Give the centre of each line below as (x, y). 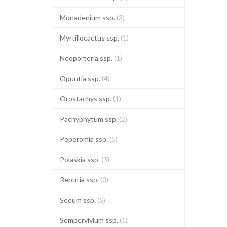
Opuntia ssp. (81, 78)
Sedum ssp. (79, 200)
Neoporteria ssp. (87, 58)
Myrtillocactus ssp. (90, 38)
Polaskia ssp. (81, 159)
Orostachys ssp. (86, 99)
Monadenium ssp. (88, 17)
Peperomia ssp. (85, 139)
